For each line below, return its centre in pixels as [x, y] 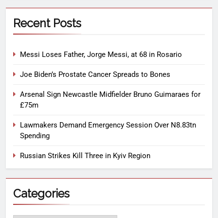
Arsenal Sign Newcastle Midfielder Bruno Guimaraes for [110, 95]
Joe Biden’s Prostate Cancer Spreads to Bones [95, 75]
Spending [35, 136]
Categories [41, 194]
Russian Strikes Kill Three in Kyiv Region [85, 156]
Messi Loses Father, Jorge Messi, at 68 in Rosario [101, 55]
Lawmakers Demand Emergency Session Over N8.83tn [108, 125]
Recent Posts [47, 23]
